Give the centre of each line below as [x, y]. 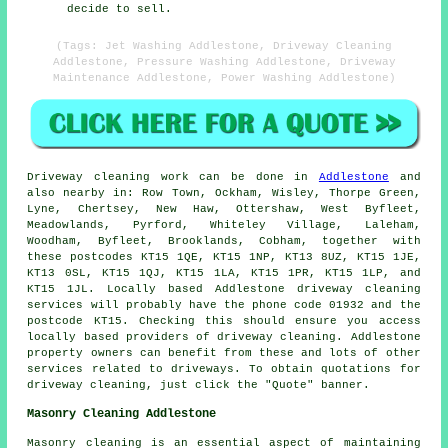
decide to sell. [120, 8]
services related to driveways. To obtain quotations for [224, 369]
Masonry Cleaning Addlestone [122, 414]
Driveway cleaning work [108, 177]
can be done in [253, 177]
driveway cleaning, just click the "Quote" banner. [199, 385]
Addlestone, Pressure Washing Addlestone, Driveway [224, 61]
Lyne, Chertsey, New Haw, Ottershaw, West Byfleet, [224, 209]
